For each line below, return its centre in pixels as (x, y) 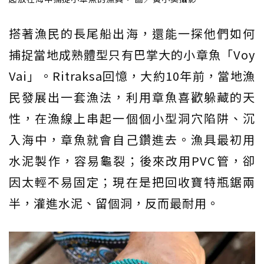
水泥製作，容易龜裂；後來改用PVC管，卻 (132, 161)
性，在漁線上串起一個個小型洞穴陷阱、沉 (132, 118)
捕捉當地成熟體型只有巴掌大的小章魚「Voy (132, 55)
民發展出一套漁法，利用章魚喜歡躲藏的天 (132, 97)
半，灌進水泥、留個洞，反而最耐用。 (114, 203)
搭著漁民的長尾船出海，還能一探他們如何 (132, 33)
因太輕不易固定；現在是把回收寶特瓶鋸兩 (132, 182)
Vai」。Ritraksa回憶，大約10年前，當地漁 (132, 76)
